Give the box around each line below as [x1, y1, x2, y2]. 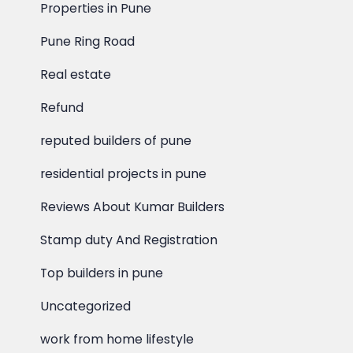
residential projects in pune [40, 165, 207, 183]
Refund [40, 98, 84, 117]
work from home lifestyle [40, 330, 195, 348]
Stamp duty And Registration [40, 231, 218, 249]
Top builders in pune [40, 264, 164, 282]
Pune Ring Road [40, 32, 136, 50]
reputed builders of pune [40, 132, 192, 150]
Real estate [40, 65, 112, 84]
